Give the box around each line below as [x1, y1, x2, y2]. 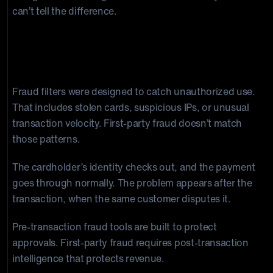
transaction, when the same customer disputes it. [12, 191, 233, 206]
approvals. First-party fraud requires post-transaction [12, 235, 249, 250]
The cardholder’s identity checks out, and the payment [12, 160, 256, 174]
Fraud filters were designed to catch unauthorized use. [12, 84, 255, 99]
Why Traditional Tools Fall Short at [12, 32, 229, 55]
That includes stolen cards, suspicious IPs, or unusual [12, 100, 249, 115]
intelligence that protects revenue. [12, 251, 165, 266]
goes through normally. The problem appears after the [12, 175, 252, 190]
